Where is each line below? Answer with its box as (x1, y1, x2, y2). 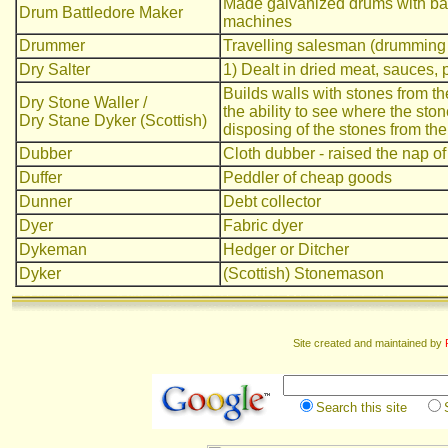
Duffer (19, 169, 62, 186)
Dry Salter (19, 61, 90, 78)
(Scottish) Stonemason (223, 265, 384, 282)
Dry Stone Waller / (19, 94, 147, 111)
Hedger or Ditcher (223, 241, 349, 258)
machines (223, 13, 292, 30)
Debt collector (223, 193, 321, 210)
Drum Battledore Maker (19, 4, 183, 21)
